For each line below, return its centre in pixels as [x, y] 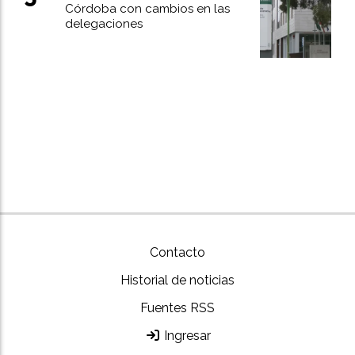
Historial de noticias [177, 280]
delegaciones [103, 23]
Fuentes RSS [177, 308]
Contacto [177, 252]
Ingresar [185, 336]
